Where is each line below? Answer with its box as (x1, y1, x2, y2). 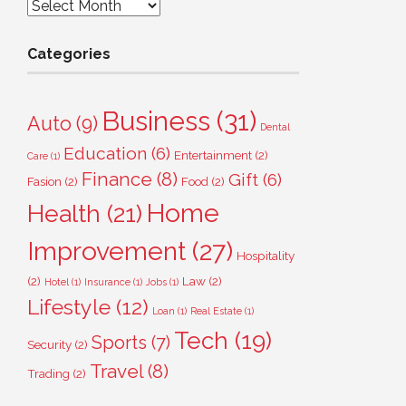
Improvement (27, 236, 186, 266)
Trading (27, 366, 70, 381)
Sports (92, 332, 147, 353)
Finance (82, 169, 152, 190)
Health (27, 199, 101, 227)
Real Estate (190, 305, 242, 316)
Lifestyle (27, 295, 111, 319)
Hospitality (237, 248, 295, 263)
